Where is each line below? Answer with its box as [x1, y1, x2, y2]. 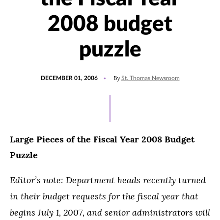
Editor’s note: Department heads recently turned [10, 174, 206, 186]
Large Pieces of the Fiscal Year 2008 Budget [10, 134, 194, 145]
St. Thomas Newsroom [121, 75, 180, 81]
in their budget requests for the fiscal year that [10, 190, 198, 202]
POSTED [40, 71, 63, 77]
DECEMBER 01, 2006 [40, 75, 98, 81]
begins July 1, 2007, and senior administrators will [10, 206, 210, 218]
